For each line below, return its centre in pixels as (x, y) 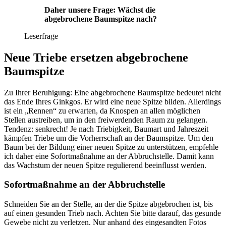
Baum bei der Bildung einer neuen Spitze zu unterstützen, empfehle (111, 147)
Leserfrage (41, 36)
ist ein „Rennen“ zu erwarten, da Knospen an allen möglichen (102, 110)
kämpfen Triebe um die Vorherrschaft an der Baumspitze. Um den (109, 138)
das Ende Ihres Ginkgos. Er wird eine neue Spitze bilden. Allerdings (112, 101)
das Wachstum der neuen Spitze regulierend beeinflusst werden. (105, 165)
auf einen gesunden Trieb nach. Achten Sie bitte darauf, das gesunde (112, 213)
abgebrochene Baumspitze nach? (101, 19)
